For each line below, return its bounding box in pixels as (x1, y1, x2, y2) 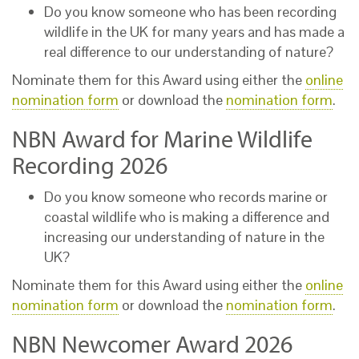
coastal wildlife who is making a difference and (44, 208, 329, 226)
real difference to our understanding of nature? (44, 42, 333, 61)
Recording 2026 (12, 150, 167, 180)
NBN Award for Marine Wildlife (12, 123, 313, 154)
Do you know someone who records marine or (44, 188, 328, 206)
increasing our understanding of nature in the (44, 228, 325, 246)
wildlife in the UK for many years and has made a (44, 22, 345, 41)
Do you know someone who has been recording (44, 2, 337, 21)
